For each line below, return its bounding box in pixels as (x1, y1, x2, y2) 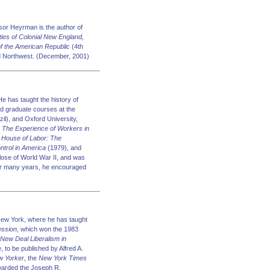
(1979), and (46, 143, 81, 151)
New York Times (39, 254, 87, 262)
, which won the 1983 (17, 225, 78, 233)
